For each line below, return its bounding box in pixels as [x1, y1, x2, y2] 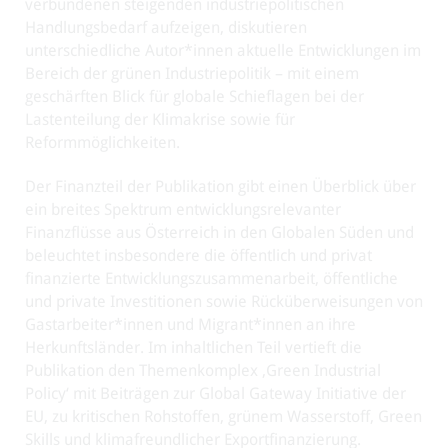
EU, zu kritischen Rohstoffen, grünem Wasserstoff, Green [25, 407, 422, 426]
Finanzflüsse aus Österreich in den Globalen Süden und [25, 223, 414, 242]
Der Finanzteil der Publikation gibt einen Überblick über [25, 177, 416, 196]
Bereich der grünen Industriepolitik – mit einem [25, 64, 359, 83]
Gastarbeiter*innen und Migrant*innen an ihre [25, 315, 356, 334]
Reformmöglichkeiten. [25, 133, 180, 152]
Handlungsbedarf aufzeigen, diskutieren [25, 18, 307, 37]
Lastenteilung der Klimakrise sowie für [25, 110, 295, 129]
